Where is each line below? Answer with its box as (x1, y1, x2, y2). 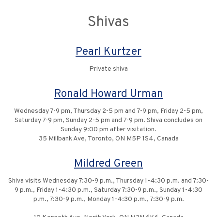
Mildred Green (74, 157, 143, 171)
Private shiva (89, 65, 128, 74)
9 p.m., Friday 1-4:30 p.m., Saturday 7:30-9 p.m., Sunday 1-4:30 (15, 186, 202, 195)
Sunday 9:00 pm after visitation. (61, 125, 156, 134)
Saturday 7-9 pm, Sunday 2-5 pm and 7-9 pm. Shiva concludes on (15, 116, 202, 125)
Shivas (88, 14, 129, 32)
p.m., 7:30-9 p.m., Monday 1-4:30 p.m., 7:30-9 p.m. (33, 195, 184, 204)
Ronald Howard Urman (54, 87, 163, 102)
